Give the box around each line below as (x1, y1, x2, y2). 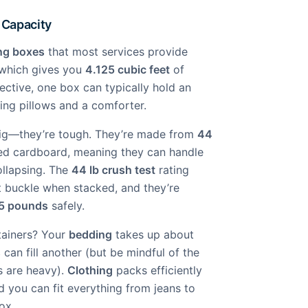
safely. (48, 199, 85, 212)
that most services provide (45, 45, 188, 58)
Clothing (67, 263, 113, 277)
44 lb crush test (71, 163, 155, 177)
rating (155, 163, 189, 177)
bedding (69, 228, 112, 241)
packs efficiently (113, 263, 202, 277)
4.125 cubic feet (85, 63, 170, 76)
